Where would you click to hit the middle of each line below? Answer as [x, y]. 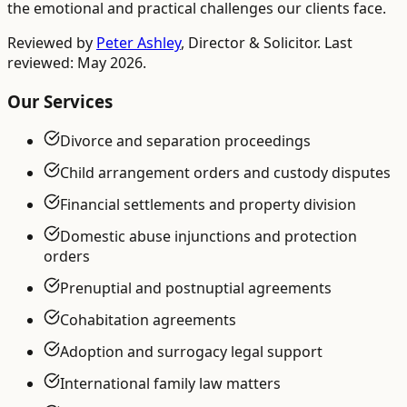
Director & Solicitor [253, 43]
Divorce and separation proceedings [185, 140]
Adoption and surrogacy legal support [191, 351]
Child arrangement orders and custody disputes [225, 172]
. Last [335, 43]
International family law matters [170, 383]
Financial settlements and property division [208, 204]
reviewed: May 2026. [77, 63]
